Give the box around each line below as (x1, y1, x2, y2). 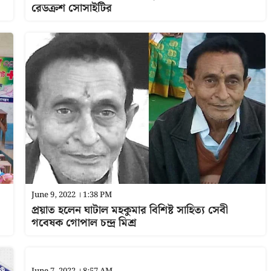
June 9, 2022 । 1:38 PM (31, 189, 112, 201)
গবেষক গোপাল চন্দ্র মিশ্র (31, 214, 137, 232)
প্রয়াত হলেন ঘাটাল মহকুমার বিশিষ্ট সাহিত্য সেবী (31, 201, 228, 219)
